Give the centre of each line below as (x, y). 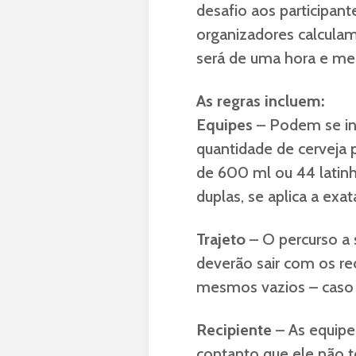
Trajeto (221, 239)
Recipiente (234, 330)
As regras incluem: (260, 101)
